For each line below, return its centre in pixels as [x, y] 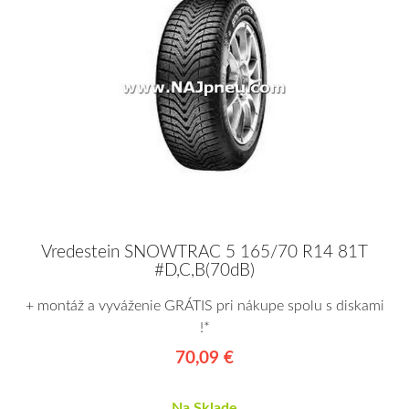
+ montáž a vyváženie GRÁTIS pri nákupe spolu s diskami [204, 306]
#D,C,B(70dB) [204, 271]
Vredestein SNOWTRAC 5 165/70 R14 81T [204, 253]
